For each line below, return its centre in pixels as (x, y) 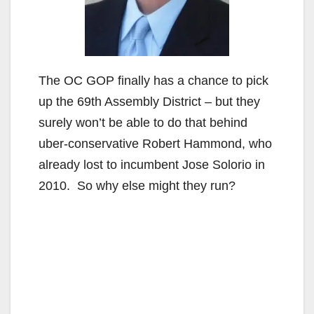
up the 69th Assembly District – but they (149, 101)
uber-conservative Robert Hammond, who (155, 143)
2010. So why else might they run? (137, 185)
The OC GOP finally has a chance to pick (153, 80)
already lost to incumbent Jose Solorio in (152, 164)
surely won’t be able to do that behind (143, 122)
